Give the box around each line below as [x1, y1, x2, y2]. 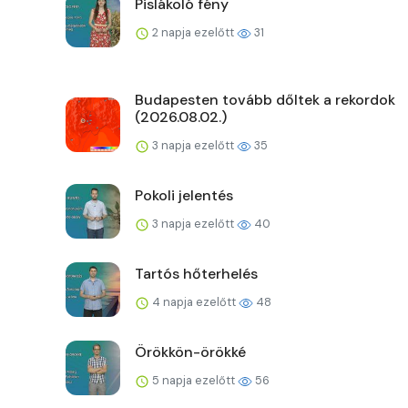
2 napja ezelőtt [149, 25, 237, 41]
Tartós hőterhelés [135, 264, 258, 284]
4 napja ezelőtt [149, 294, 239, 311]
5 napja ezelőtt [149, 372, 238, 389]
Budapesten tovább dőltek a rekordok [135, 90, 395, 110]
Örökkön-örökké [135, 342, 246, 362]
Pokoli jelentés [135, 186, 233, 206]
